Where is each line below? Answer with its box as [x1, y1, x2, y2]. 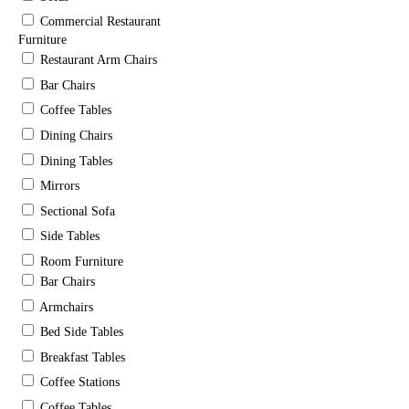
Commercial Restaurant [40, 15, 161, 29]
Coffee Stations [40, 375, 120, 390]
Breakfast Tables [40, 350, 125, 364]
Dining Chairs [40, 128, 112, 142]
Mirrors [40, 179, 79, 194]
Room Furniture [40, 254, 123, 268]
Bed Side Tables [40, 325, 123, 340]
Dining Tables [40, 153, 112, 168]
